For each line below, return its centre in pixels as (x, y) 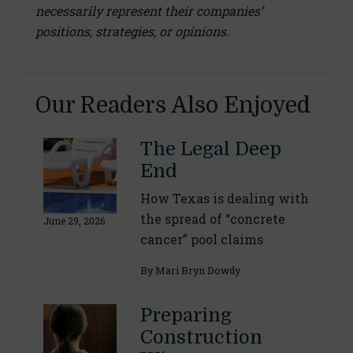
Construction (201, 338)
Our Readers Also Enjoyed (173, 106)
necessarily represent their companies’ (149, 11)
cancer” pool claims (201, 240)
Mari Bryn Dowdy (197, 271)
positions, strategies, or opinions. (132, 32)
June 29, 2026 (74, 221)
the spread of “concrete (212, 219)
